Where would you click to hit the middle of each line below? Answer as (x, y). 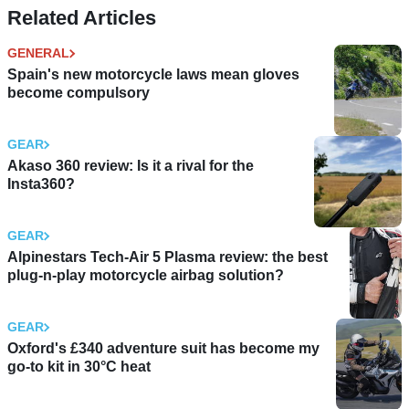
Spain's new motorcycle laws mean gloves (153, 75)
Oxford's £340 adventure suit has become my (163, 349)
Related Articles (82, 18)
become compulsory (79, 93)
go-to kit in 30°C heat (79, 367)
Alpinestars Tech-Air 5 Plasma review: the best (168, 257)
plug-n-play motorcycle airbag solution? (146, 276)
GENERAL (38, 53)
